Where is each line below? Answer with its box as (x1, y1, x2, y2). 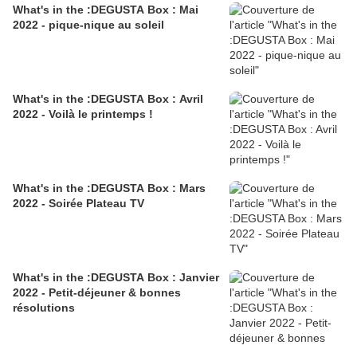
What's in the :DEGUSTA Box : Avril (13, 92, 203, 106)
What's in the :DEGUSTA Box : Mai (13, 3, 198, 17)
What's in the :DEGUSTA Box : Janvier (13, 271, 219, 284)
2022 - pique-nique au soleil (13, 18, 164, 32)
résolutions (13, 301, 75, 315)
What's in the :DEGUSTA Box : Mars (13, 182, 206, 195)
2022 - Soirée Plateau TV (13, 197, 144, 210)
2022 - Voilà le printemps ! (13, 108, 153, 121)
